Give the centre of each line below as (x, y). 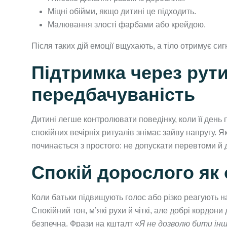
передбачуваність (113, 94)
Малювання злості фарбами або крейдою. (127, 24)
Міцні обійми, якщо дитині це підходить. (122, 11)
